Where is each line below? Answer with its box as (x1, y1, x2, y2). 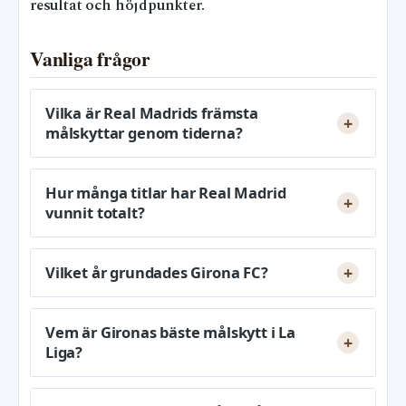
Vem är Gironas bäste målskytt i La (45, 322, 296, 343)
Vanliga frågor (30, 44, 150, 73)
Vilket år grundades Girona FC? (45, 262, 268, 284)
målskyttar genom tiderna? (45, 122, 243, 144)
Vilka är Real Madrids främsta (45, 102, 258, 124)
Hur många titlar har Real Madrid (45, 182, 286, 204)
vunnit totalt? (45, 202, 145, 224)
